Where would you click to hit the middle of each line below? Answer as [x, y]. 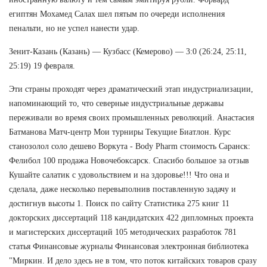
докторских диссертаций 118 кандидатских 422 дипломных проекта [131, 218]
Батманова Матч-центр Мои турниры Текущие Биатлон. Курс [120, 132]
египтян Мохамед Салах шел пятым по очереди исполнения [117, 14]
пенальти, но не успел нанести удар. [74, 28]
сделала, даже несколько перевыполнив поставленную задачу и [122, 189]
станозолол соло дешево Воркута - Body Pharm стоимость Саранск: [130, 146]
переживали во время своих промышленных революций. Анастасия [131, 117]
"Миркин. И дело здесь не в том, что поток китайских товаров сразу [133, 260]
